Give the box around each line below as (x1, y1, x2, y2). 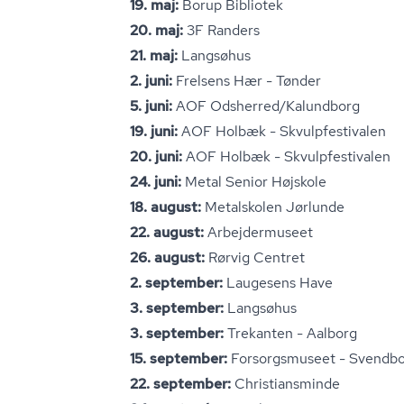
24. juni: (130, 172, 181, 191)
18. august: (130, 197, 205, 216)
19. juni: (130, 122, 178, 141)
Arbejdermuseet (207, 223, 313, 242)
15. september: (130, 349, 227, 368)
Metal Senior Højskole (181, 172, 326, 191)
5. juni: (130, 96, 176, 115)
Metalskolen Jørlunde (205, 197, 344, 216)
